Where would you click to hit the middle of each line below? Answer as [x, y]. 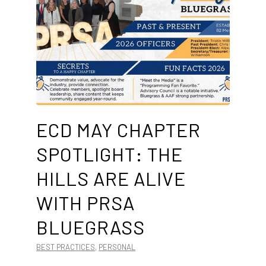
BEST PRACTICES [66, 247]
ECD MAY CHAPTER [119, 129]
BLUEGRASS [91, 227]
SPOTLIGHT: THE [110, 154]
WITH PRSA [86, 202]
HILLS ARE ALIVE [111, 178]
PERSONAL [117, 247]
